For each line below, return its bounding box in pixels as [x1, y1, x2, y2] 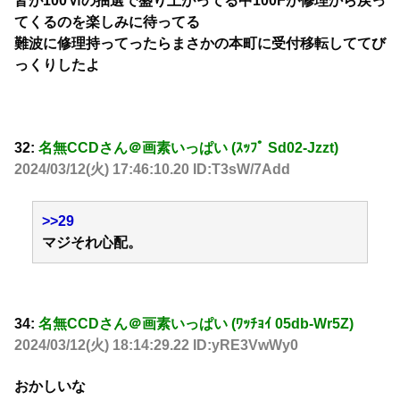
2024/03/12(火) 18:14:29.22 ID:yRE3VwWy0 [14, 337, 298, 353]
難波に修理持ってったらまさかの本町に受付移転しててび [14, 36, 386, 52]
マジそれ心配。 [42, 234, 142, 250]
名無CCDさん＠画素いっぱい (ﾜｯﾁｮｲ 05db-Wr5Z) [38, 315, 354, 331]
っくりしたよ [14, 57, 100, 73]
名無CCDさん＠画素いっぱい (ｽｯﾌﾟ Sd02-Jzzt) [38, 140, 338, 156]
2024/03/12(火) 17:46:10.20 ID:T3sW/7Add [14, 162, 290, 178]
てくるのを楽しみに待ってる [14, 14, 200, 30]
